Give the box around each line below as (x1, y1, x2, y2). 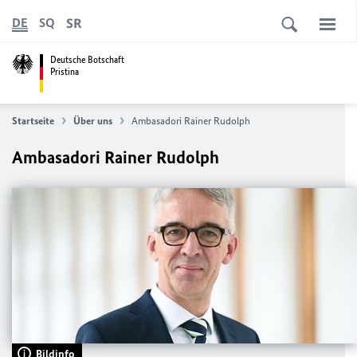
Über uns (73, 115, 112, 127)
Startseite (12, 115, 54, 127)
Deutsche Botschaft (50, 53, 124, 66)
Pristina (50, 65, 79, 78)
